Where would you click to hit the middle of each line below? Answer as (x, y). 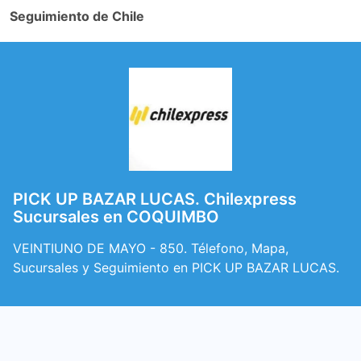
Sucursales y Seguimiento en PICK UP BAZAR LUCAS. (176, 268)
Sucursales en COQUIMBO (116, 217)
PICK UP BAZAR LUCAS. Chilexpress (155, 199)
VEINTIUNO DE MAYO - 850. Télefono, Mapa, (151, 248)
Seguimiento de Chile (77, 16)
